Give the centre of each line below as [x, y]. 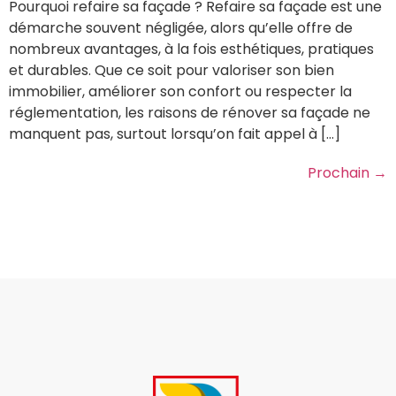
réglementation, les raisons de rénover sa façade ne [190, 113]
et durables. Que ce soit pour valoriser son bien [171, 71]
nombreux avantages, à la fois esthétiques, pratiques [191, 49]
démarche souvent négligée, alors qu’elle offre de [181, 28]
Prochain [340, 173]
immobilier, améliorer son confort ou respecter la [180, 92]
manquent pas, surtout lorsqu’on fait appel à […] [175, 134]
